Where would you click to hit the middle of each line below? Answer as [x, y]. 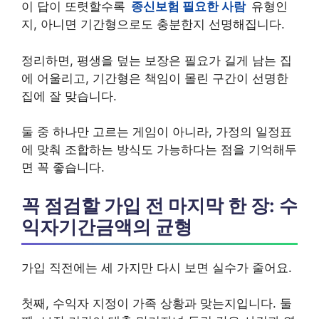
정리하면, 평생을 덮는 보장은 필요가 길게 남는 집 [157, 60]
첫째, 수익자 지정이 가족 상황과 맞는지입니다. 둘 [157, 303]
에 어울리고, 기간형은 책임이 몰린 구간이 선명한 [155, 78]
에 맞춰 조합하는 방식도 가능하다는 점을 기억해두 [159, 150]
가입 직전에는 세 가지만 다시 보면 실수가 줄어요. [157, 267]
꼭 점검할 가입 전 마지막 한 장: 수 [159, 205]
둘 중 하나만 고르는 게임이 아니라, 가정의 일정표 [157, 132]
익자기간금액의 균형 [107, 226]
